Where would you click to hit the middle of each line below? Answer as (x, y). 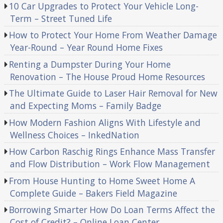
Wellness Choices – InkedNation (74, 135)
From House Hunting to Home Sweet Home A (102, 180)
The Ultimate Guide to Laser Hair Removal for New (113, 93)
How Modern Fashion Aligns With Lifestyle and (105, 122)
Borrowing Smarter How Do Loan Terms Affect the (112, 210)
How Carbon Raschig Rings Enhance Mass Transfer (112, 152)
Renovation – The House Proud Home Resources (107, 76)
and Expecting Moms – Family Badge (85, 106)
